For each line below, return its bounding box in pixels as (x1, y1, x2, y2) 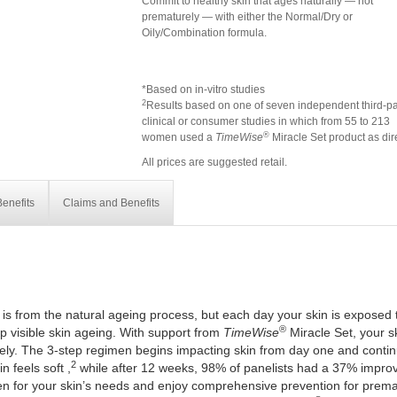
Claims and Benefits (62, 197, 160, 209)
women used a (142, 131, 216, 144)
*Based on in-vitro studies (142, 83, 266, 96)
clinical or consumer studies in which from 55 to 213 (142, 115, 391, 128)
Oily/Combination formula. (142, 27, 268, 39)
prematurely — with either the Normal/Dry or (142, 11, 354, 23)
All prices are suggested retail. (142, 156, 288, 168)
